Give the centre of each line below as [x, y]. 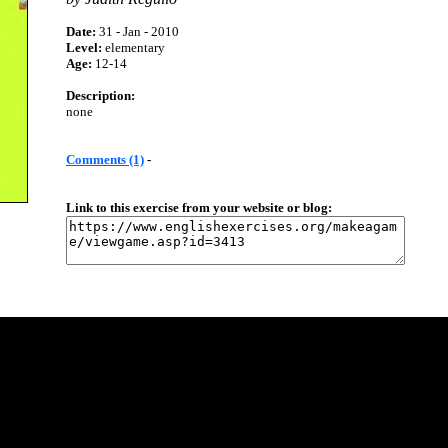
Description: [100, 95]
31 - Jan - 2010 [137, 31]
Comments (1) [105, 159]
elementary [133, 47]
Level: [84, 47]
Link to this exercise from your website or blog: [199, 207]
